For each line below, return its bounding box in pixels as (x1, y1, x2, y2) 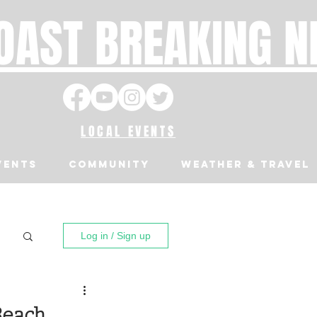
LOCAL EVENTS (81, 122, 176, 141)
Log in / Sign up (81, 230, 151, 241)
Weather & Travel (181, 158, 310, 171)
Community (69, 158, 150, 171)
